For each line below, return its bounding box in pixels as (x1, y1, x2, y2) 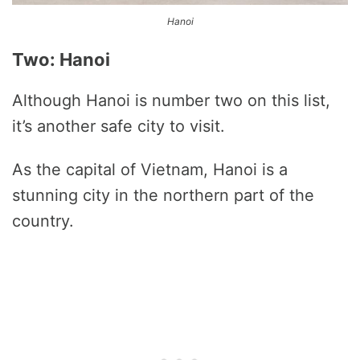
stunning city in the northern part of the (12, 186, 314, 206)
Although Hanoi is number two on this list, (12, 91, 330, 111)
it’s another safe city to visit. (12, 117, 225, 137)
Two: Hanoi (12, 49, 110, 71)
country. (12, 211, 74, 231)
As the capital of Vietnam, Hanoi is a (12, 160, 288, 180)
